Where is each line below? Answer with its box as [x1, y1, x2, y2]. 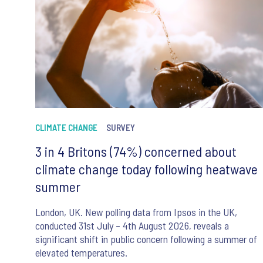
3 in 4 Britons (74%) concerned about [35, 143, 237, 160]
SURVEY [106, 122, 135, 133]
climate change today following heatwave [35, 160, 258, 178]
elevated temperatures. [35, 246, 127, 259]
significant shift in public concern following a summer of [35, 232, 257, 246]
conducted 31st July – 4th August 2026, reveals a [35, 219, 229, 232]
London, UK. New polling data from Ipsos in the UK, [35, 205, 237, 219]
